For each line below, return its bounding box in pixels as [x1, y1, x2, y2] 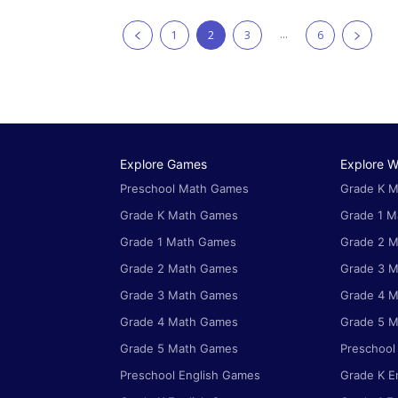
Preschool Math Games [120, 181, 249, 196]
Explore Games [120, 156, 207, 172]
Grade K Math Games [120, 208, 238, 223]
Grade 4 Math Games [120, 314, 238, 330]
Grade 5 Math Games [120, 341, 238, 356]
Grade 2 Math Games [120, 261, 238, 276]
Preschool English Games [120, 368, 260, 383]
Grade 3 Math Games [120, 288, 238, 303]
